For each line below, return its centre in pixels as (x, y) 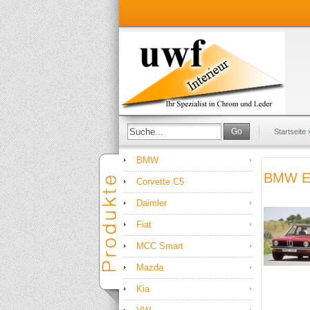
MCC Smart (160, 246)
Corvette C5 (160, 182)
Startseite (290, 131)
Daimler (152, 203)
